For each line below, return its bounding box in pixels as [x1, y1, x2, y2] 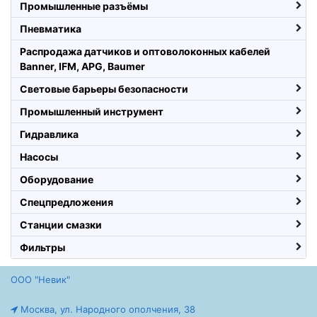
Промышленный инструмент [20, 105, 163, 118]
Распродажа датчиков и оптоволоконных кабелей [20, 45, 270, 58]
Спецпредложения [20, 196, 113, 209]
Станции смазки [20, 219, 102, 231]
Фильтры [20, 241, 65, 254]
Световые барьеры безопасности [20, 83, 188, 96]
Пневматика [20, 23, 81, 35]
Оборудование [20, 173, 93, 186]
